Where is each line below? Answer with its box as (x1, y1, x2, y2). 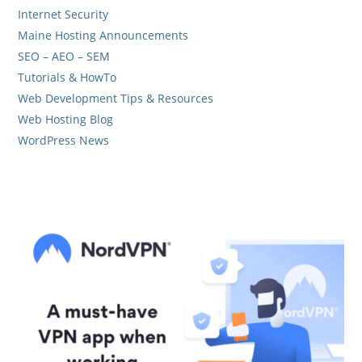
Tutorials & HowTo (18, 69, 117, 85)
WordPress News (18, 132, 110, 148)
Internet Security (18, 6, 109, 22)
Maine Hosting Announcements (18, 27, 189, 43)
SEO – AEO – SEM (18, 48, 111, 64)
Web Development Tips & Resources (18, 90, 214, 106)
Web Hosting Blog (18, 111, 114, 127)
